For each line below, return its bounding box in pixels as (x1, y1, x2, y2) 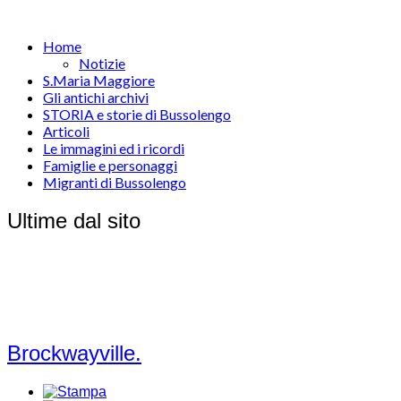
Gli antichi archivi (43, 89, 149, 106)
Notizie (79, 55, 125, 72)
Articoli (43, 123, 90, 140)
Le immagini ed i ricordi (43, 140, 184, 157)
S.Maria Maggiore (43, 72, 155, 89)
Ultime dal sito (7, 208, 141, 233)
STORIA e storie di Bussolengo (43, 106, 231, 123)
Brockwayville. (7, 340, 141, 365)
